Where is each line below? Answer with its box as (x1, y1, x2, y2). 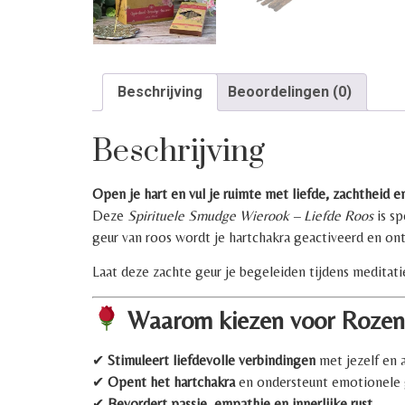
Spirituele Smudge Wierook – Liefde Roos (127, 206, 373, 224)
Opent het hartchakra (108, 372, 235, 391)
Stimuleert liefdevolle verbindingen (108, 351, 316, 369)
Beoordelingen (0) (228, 82, 352, 100)
